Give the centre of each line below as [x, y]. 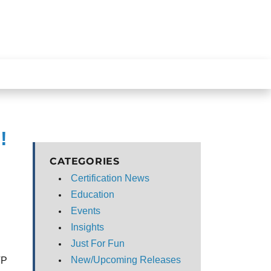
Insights [88, 227]
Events [86, 211]
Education [93, 194]
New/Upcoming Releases [126, 260]
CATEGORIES [85, 161]
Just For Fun [98, 243]
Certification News [110, 178]
